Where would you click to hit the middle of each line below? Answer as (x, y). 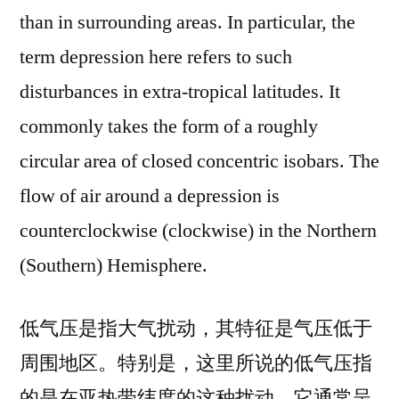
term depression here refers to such (156, 57)
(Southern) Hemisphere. (114, 265)
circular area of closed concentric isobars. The (199, 161)
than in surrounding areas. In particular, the (187, 22)
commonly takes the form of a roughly (169, 126)
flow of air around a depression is (150, 196)
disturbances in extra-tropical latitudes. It (180, 92)
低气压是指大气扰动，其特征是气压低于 (196, 329)
